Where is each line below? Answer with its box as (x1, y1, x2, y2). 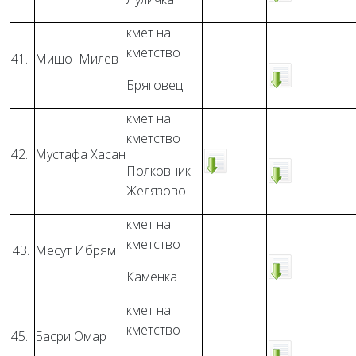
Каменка (126, 268, 177, 285)
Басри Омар (35, 327, 106, 345)
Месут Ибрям (35, 242, 116, 259)
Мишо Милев (35, 50, 118, 68)
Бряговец (126, 76, 183, 94)
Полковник (126, 162, 191, 180)
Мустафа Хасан (35, 145, 126, 163)
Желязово (126, 182, 186, 199)
